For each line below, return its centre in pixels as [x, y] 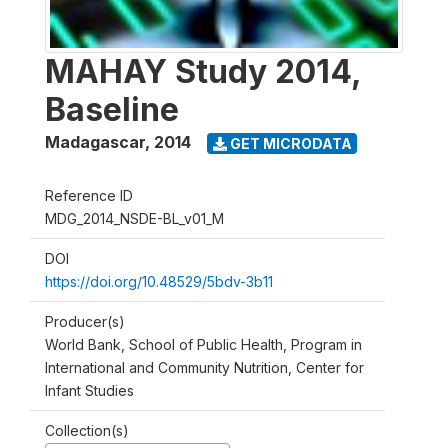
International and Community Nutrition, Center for [204, 367]
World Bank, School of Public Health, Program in [203, 344]
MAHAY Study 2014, [203, 71]
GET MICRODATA [289, 143]
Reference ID [89, 195]
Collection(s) [87, 430]
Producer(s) [85, 321]
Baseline [112, 109]
